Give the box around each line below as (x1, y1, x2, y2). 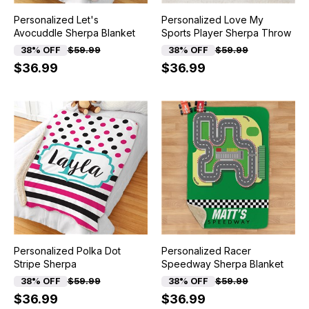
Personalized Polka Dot (13, 245, 121, 257)
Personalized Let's (13, 14, 99, 26)
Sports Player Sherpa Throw (161, 27, 291, 39)
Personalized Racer (161, 245, 251, 257)
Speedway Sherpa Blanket (161, 258, 283, 270)
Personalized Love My (161, 14, 263, 26)
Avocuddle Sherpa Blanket (13, 27, 135, 39)
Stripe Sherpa (13, 258, 77, 270)
